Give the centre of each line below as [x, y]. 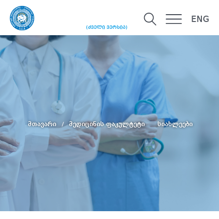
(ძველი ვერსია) [107, 28]
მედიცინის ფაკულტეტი [108, 124]
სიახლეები [175, 124]
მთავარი [43, 124]
